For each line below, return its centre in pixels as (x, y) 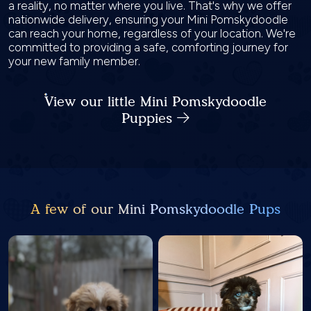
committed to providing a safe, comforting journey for (148, 47)
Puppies (149, 118)
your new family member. (76, 61)
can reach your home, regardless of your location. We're (152, 33)
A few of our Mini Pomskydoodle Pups (155, 209)
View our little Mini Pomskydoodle (155, 101)
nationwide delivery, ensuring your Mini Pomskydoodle (148, 19)
